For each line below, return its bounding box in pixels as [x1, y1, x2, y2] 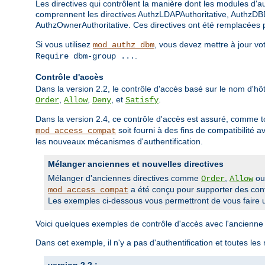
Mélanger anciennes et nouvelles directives [48, 159, 224, 169]
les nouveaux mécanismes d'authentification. [35, 137, 203, 147]
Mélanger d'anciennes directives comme [48, 173, 201, 183]
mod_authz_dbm [93, 40, 154, 50]
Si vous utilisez [35, 40, 93, 50]
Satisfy [125, 95, 159, 105]
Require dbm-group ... [35, 51, 135, 62]
